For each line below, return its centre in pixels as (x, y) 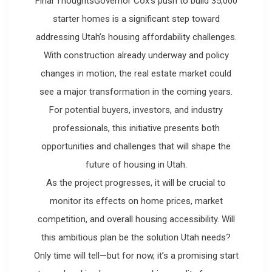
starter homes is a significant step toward (136, 19)
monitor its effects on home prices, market (136, 201)
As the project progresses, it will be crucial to (136, 182)
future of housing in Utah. (136, 164)
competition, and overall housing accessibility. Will (136, 219)
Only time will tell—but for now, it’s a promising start (136, 255)
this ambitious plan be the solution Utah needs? (136, 237)
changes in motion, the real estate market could (136, 73)
